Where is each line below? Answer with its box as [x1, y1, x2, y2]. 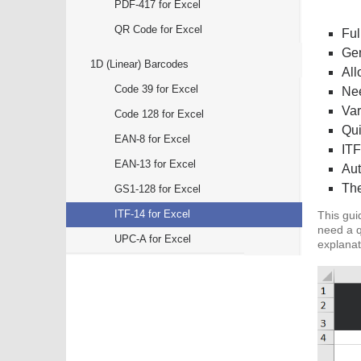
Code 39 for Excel [114, 83, 198, 95]
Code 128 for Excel [114, 108, 204, 120]
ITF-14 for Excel [114, 208, 190, 220]
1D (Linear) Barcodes [90, 58, 189, 70]
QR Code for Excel [114, 23, 202, 35]
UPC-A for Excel [114, 233, 191, 245]
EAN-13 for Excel [114, 158, 196, 170]
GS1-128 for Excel [114, 183, 201, 195]
